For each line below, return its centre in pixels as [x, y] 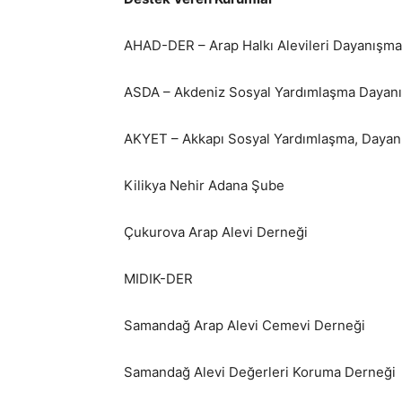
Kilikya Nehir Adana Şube [204, 185]
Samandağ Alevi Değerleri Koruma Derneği [260, 372]
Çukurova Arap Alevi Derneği [216, 232]
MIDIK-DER [158, 279]
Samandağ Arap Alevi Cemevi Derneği [245, 325]
